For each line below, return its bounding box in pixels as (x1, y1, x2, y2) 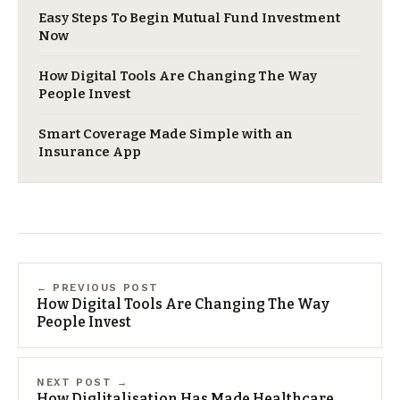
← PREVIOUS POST (37, 281, 160, 295)
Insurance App (38, 144, 141, 161)
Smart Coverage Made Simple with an (38, 126, 293, 143)
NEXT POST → (37, 376, 129, 389)
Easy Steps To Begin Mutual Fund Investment (38, 10, 340, 27)
